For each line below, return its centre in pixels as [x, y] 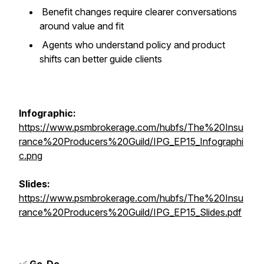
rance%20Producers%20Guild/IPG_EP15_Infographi [131, 141]
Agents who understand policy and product [132, 45]
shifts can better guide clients [102, 59]
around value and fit [83, 26]
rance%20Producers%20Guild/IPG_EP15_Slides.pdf [130, 212]
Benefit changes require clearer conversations [138, 12]
